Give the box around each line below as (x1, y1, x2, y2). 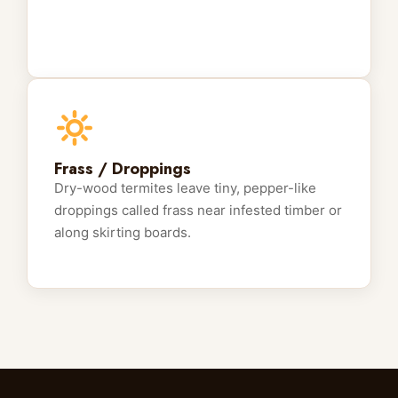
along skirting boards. (54, 224, 191, 242)
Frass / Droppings (54, 157, 191, 181)
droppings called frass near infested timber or (54, 202, 342, 219)
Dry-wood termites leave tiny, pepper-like (54, 179, 316, 197)
